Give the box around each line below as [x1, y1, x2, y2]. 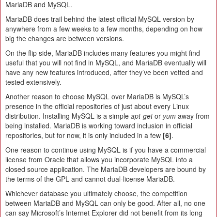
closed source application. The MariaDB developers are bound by [5, 164, 206, 174]
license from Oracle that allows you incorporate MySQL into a [5, 154, 193, 164]
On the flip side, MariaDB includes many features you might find [5, 47, 200, 58]
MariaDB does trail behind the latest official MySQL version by [5, 14, 194, 24]
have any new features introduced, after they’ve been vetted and [5, 67, 203, 77]
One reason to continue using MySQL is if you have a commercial [5, 144, 206, 155]
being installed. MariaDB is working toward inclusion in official [5, 120, 192, 130]
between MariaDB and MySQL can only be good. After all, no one [5, 198, 205, 208]
